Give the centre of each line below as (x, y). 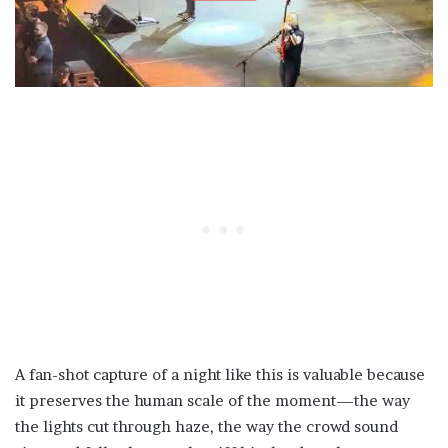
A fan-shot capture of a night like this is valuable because (220, 375)
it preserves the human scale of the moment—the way (212, 401)
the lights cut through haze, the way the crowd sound (206, 427)
